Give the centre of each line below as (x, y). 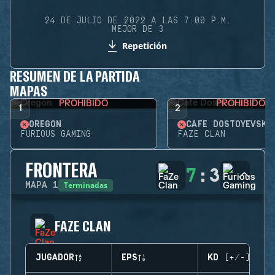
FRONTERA (61, 169)
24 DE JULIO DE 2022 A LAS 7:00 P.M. (137, 21)
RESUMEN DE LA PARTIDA (75, 76)
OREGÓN (45, 125)
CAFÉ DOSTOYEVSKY (229, 125)
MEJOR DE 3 (137, 29)
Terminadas (86, 185)
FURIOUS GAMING (56, 134)
